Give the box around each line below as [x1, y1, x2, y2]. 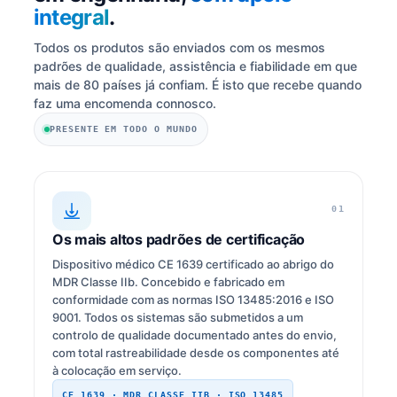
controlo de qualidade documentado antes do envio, [51, 328, 337, 343]
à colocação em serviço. [51, 363, 182, 378]
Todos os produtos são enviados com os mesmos [33, 40, 325, 56]
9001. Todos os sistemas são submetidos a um [51, 310, 303, 325]
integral [33, 4, 110, 31]
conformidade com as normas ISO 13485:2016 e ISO [51, 292, 334, 307]
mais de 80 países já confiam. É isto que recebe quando [33, 77, 362, 93]
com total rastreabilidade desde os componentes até [51, 346, 339, 361]
